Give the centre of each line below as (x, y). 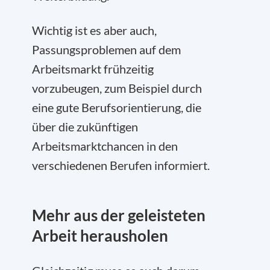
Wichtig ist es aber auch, (94, 30)
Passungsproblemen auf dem (106, 49)
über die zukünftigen (85, 126)
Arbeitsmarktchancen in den (105, 146)
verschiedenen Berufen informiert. (121, 165)
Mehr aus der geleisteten (119, 215)
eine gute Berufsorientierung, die (117, 107)
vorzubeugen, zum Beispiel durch (117, 88)
